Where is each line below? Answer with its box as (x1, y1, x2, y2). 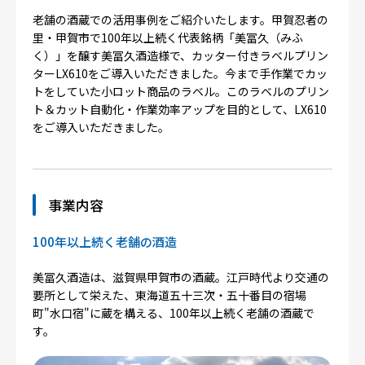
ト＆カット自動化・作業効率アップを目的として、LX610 (33, 101, 327, 117)
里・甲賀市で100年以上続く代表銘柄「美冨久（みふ (33, 29, 303, 46)
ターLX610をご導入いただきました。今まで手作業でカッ (33, 65, 328, 81)
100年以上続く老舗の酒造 (33, 233, 177, 250)
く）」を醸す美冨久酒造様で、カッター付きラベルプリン (33, 47, 328, 64)
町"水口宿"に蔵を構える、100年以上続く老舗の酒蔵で (33, 305, 314, 321)
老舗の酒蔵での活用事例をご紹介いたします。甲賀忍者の (33, 11, 328, 28)
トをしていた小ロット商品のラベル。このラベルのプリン (33, 83, 329, 99)
